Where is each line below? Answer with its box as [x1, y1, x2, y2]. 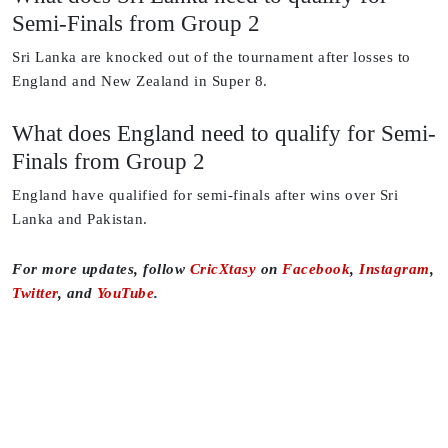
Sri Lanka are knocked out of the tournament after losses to [12, 49, 411, 66]
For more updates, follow [12, 261, 190, 278]
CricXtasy [189, 261, 256, 278]
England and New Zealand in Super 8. [12, 73, 268, 90]
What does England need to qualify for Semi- [12, 120, 436, 147]
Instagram [359, 261, 430, 278]
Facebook [282, 261, 350, 278]
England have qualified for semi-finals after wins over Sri [12, 187, 398, 204]
